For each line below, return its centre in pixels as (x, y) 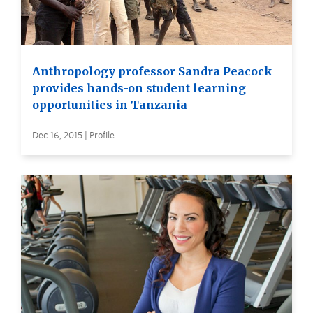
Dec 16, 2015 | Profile (73, 135)
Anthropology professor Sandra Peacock (152, 71)
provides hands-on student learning (139, 88)
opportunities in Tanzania (110, 104)
